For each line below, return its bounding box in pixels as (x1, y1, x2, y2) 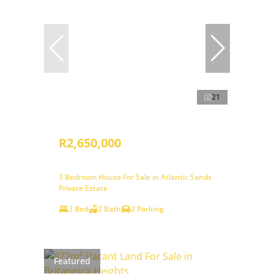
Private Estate (59, 182, 108, 193)
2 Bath (98, 203, 121, 214)
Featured (54, 255, 91, 267)
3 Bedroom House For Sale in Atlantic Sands (59, 171, 212, 182)
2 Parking (131, 203, 164, 214)
